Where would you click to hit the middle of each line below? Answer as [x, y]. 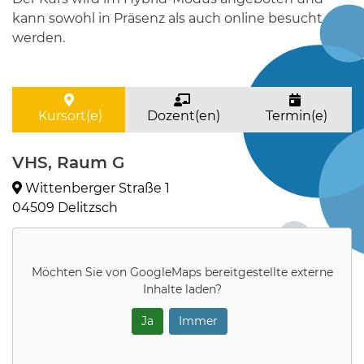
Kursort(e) [69, 116]
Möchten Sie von [80, 272]
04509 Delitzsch [65, 208]
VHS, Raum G [68, 162]
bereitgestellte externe [267, 272]
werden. [39, 38]
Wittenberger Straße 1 [96, 188]
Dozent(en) [182, 116]
